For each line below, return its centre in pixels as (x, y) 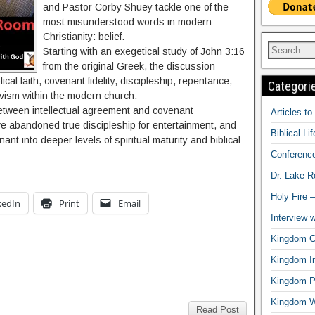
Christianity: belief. (84, 37)
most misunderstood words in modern (127, 22)
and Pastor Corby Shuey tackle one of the (136, 7)
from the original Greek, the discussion (129, 66)
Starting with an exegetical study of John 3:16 (144, 51)
